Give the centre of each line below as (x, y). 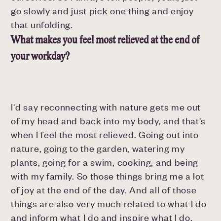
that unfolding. (42, 25)
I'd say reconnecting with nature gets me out (106, 107)
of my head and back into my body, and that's (109, 121)
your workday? (40, 56)
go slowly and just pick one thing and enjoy (102, 11)
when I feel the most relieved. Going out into (105, 135)
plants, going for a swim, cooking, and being (105, 162)
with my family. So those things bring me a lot (108, 176)
